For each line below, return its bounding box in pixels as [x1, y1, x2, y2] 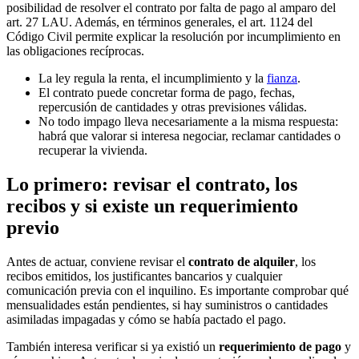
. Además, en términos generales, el [69, 14, 250, 29]
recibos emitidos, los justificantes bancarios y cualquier [6, 268, 282, 283]
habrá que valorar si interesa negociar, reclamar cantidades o [38, 128, 341, 143]
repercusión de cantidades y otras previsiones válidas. [38, 99, 307, 114]
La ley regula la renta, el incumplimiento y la [38, 71, 267, 85]
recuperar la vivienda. [38, 143, 147, 157]
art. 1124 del [250, 14, 313, 29]
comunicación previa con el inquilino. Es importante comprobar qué [6, 283, 349, 297]
